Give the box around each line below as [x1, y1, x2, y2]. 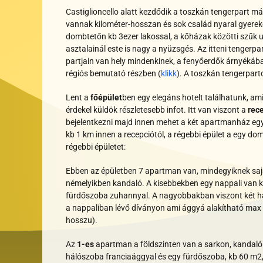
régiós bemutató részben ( [66, 69, 161, 79]
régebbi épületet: [66, 142, 126, 152]
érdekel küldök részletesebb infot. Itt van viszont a [66, 105, 248, 115]
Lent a [66, 93, 90, 103]
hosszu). [66, 215, 99, 225]
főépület [90, 93, 122, 103]
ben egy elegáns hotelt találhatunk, [122, 93, 248, 103]
